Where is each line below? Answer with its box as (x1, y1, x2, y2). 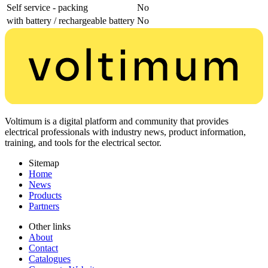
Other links (29, 221, 71, 232)
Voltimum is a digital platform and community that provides (5, 115, 229, 126)
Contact (29, 242, 58, 253)
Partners (29, 200, 59, 211)
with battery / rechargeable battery (7, 16, 135, 26)
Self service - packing (7, 2, 88, 13)
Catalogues (29, 253, 71, 264)
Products (29, 190, 62, 200)
